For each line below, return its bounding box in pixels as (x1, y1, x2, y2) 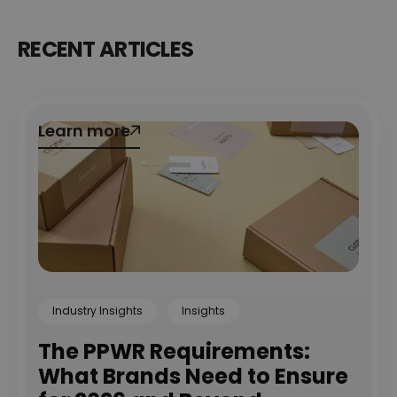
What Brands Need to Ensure (38, 361, 348, 391)
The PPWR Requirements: (38, 336, 310, 366)
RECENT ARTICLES (18, 34, 194, 64)
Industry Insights (52, 302, 143, 318)
